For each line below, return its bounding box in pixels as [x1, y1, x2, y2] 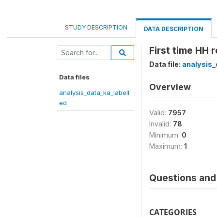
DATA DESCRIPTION [144, 25, 203, 32]
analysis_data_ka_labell [59, 89, 129, 96]
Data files [59, 73, 90, 81]
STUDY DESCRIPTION [65, 24, 127, 31]
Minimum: [149, 131, 182, 139]
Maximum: [149, 142, 184, 150]
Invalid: [149, 120, 173, 128]
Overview [149, 82, 191, 92]
